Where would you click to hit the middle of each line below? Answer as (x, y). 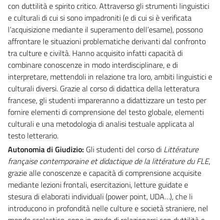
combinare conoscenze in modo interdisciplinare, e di (93, 65)
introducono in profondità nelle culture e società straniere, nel (108, 208)
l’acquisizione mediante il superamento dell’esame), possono (105, 29)
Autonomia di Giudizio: (47, 149)
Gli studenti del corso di (124, 149)
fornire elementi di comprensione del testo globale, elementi (106, 112)
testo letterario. (33, 135)
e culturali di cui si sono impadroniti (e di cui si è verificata (100, 17)
